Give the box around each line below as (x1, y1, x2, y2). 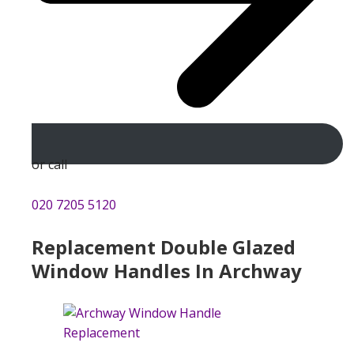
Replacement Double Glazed (32, 233, 296, 260)
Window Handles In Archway (32, 257, 302, 284)
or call (32, 155, 67, 173)
